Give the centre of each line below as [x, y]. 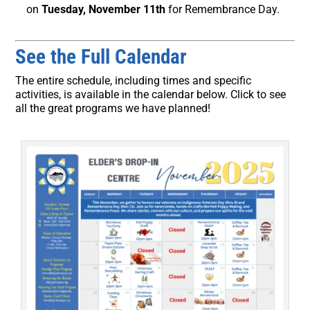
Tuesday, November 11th [104, 9]
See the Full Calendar [101, 56]
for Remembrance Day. [223, 9]
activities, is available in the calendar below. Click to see [151, 94]
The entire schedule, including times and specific [134, 80]
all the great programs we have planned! [113, 108]
